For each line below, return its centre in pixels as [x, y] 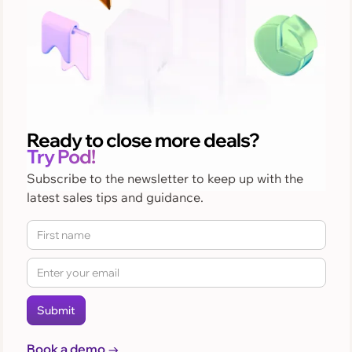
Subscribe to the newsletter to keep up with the [165, 178]
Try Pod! [60, 156]
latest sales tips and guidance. [115, 197]
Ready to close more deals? [143, 139]
